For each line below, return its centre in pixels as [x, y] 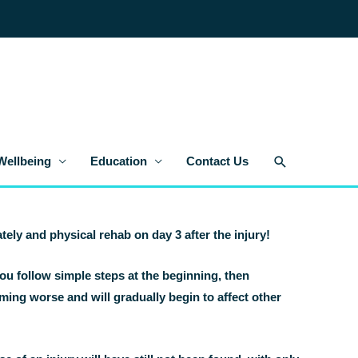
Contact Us [217, 161]
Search [298, 160]
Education [119, 161]
